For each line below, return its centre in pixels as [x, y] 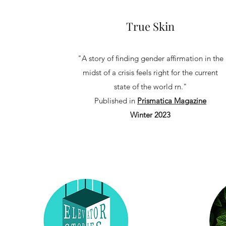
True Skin [151, 26]
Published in [116, 101]
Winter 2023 [151, 115]
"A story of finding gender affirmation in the [150, 58]
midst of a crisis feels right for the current [151, 72]
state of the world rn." [150, 87]
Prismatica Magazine [172, 101]
